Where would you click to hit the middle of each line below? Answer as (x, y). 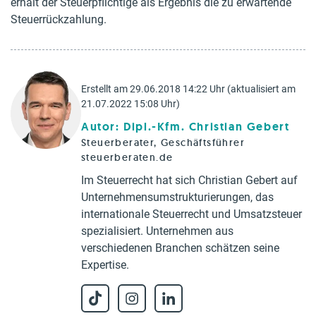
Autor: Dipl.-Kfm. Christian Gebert (186, 127)
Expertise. (105, 265)
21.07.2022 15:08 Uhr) (130, 104)
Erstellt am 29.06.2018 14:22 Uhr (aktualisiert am (188, 89)
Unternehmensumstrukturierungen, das (177, 197)
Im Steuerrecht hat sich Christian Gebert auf (189, 180)
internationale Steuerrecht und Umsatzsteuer (192, 214)
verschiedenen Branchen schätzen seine (180, 248)
